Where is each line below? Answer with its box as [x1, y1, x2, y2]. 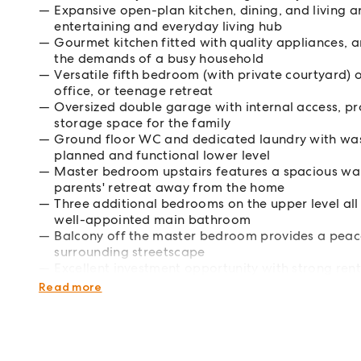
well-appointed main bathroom [54, 211, 251, 228]
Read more [39, 280, 102, 294]
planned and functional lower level [54, 147, 271, 164]
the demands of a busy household [54, 50, 264, 67]
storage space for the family [54, 114, 231, 131]
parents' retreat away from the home [54, 179, 285, 196]
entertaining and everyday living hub [54, 18, 282, 35]
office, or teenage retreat [54, 82, 214, 99]
